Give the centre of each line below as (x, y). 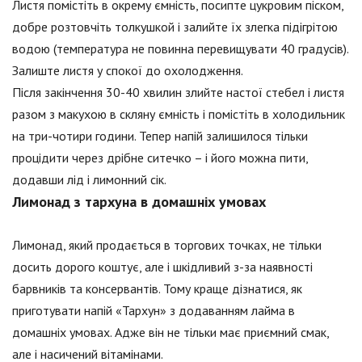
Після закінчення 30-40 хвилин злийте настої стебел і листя (178, 93)
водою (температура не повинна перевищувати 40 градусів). (180, 49)
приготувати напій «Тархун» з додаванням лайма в (154, 311)
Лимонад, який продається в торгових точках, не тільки (167, 245)
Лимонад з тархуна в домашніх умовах (139, 202)
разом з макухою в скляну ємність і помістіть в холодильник (179, 114)
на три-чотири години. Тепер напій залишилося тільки (160, 136)
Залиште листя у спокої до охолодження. (128, 71)
